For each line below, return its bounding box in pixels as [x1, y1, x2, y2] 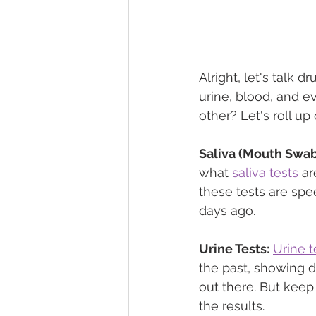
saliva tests [232, 165, 298, 181]
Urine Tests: [199, 241, 269, 257]
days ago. [199, 203, 255, 219]
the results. [199, 298, 265, 314]
